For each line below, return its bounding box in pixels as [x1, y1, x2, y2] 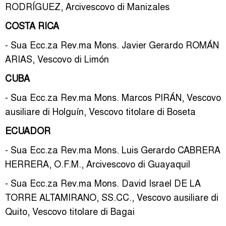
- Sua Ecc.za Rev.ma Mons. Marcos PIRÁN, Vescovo [5, 90, 221, 103]
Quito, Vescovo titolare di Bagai [5, 204, 135, 217]
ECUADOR [5, 124, 50, 137]
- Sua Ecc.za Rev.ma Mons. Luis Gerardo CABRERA [5, 143, 220, 156]
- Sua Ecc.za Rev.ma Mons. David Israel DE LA [5, 176, 201, 189]
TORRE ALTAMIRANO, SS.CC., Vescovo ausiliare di [5, 190, 218, 203]
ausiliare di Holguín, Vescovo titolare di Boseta [5, 104, 196, 118]
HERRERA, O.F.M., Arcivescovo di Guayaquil [5, 157, 190, 170]
